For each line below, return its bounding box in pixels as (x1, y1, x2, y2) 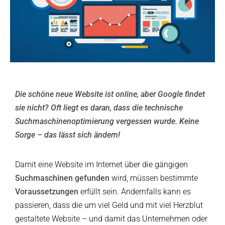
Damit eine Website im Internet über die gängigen (15, 160, 188, 170)
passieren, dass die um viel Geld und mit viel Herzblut (15, 200, 203, 210)
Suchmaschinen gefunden (15, 173, 109, 183)
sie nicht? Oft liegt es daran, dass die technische (15, 103, 183, 113)
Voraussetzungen (15, 187, 78, 197)
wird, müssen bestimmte (109, 173, 198, 183)
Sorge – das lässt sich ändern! (15, 130, 120, 140)
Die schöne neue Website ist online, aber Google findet (15, 89, 205, 99)
